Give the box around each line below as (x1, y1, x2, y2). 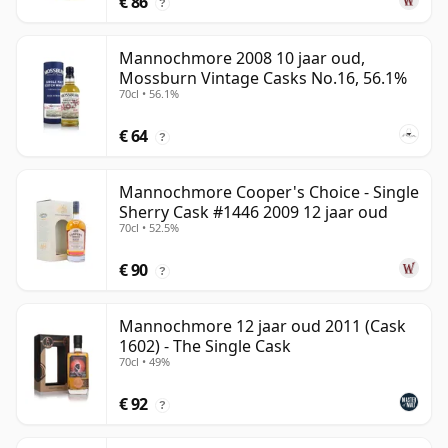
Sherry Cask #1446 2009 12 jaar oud (119, 201, 388, 224)
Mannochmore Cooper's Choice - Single (119, 181, 419, 204)
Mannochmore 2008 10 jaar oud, (119, 47, 365, 70)
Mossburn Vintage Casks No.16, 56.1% (119, 67, 407, 90)
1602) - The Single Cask (119, 335, 291, 358)
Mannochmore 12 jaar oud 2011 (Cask (119, 315, 406, 338)
